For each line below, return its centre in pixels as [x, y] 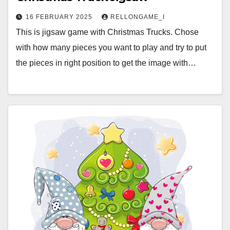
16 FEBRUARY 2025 [60, 17]
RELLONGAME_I [138, 17]
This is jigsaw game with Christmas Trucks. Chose [107, 32]
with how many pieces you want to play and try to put [111, 47]
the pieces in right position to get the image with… [106, 63]
